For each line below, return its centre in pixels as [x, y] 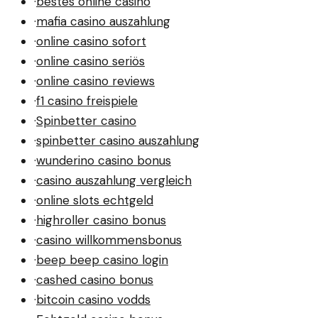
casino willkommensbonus [109, 240]
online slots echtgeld [95, 200]
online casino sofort [91, 41]
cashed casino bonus [95, 279]
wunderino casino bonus [104, 160]
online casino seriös [91, 61]
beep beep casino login [102, 259]
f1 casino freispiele [87, 100]
